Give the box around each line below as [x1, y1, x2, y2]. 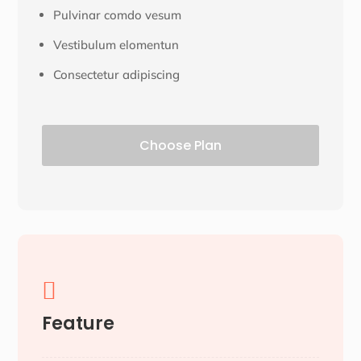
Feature [42, 311, 115, 337]
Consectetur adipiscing [53, 67, 180, 83]
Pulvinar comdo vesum [53, 7, 182, 23]
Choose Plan [139, 136, 222, 156]
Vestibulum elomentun [53, 37, 180, 53]
